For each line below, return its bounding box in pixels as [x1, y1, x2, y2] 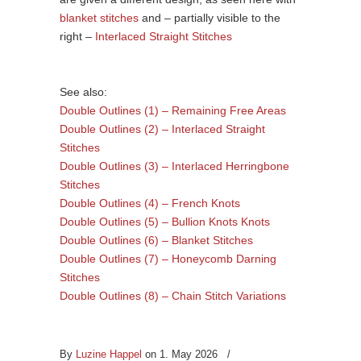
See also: [60, 85, 107, 98]
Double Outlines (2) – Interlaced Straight [60, 122, 265, 135]
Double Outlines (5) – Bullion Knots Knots [60, 214, 270, 228]
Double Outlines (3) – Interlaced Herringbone [60, 159, 289, 172]
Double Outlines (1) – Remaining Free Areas [60, 103, 286, 117]
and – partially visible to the [139, 10, 280, 24]
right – [60, 29, 95, 43]
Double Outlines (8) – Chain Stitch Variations [60, 288, 286, 302]
